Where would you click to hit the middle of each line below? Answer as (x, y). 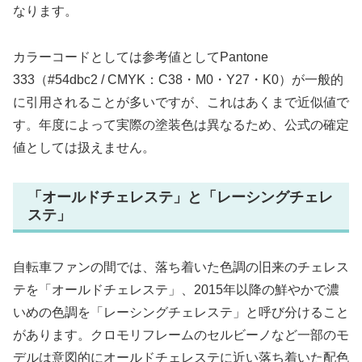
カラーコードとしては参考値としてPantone (141, 57)
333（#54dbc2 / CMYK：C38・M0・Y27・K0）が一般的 (178, 79)
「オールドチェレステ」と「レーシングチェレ (180, 197)
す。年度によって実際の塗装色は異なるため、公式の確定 (181, 124)
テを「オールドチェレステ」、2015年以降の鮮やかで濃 (176, 290)
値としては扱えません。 (84, 147)
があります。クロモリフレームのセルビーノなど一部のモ (181, 335)
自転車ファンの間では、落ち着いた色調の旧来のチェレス (181, 267)
